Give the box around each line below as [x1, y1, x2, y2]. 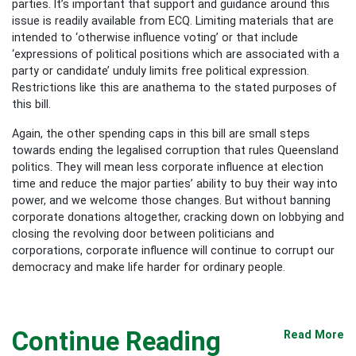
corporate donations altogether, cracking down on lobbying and [12, 210, 344, 223]
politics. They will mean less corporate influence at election [12, 160, 323, 173]
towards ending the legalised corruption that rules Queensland [12, 143, 339, 157]
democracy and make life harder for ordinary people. [12, 260, 285, 273]
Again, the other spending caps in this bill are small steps [12, 126, 310, 140]
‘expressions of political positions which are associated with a [12, 47, 339, 60]
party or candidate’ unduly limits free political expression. [12, 64, 309, 77]
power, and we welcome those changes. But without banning [12, 193, 331, 207]
